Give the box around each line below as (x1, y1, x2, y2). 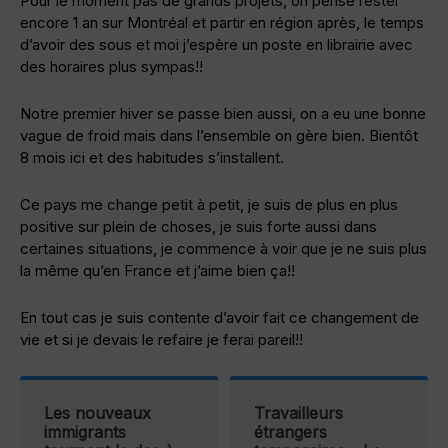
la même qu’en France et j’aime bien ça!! (20, 261, 295, 281)
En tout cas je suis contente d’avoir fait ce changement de (20, 308, 419, 328)
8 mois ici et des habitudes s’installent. (20, 148, 284, 168)
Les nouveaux (44, 403, 151, 424)
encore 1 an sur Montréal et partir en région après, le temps (20, 13, 424, 33)
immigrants (44, 422, 126, 443)
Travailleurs (254, 403, 343, 424)
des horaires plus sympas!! (20, 57, 203, 77)
